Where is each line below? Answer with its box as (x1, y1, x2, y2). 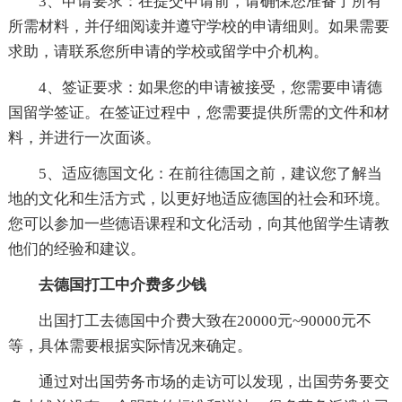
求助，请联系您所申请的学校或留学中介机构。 (7, 42, 328, 60)
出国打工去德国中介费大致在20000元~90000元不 (38, 311, 371, 329)
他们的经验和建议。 (7, 240, 145, 258)
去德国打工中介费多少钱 (38, 275, 206, 293)
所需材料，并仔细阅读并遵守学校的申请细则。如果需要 (7, 17, 389, 35)
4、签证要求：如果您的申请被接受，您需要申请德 (38, 78, 382, 96)
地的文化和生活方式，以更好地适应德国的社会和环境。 (7, 189, 389, 207)
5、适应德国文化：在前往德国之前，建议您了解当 (38, 164, 382, 182)
